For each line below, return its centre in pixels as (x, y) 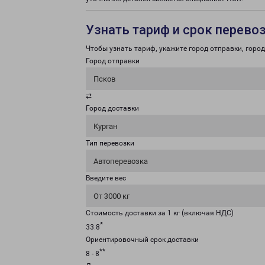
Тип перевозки (110, 143)
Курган (106, 126)
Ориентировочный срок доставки (142, 240)
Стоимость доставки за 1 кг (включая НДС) (160, 213)
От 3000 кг (112, 196)
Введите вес (106, 178)
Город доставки (112, 108)
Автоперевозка (121, 161)
